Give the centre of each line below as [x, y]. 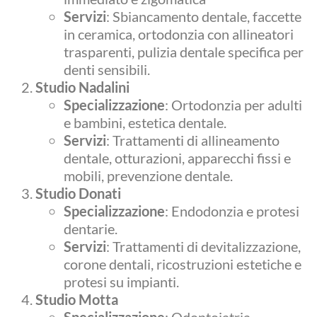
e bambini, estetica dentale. [145, 122]
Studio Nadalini [82, 87]
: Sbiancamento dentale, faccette [204, 16]
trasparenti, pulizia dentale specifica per [184, 51]
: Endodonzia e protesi [232, 211]
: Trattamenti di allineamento [193, 140]
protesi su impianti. [121, 281]
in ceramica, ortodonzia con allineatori [179, 34]
